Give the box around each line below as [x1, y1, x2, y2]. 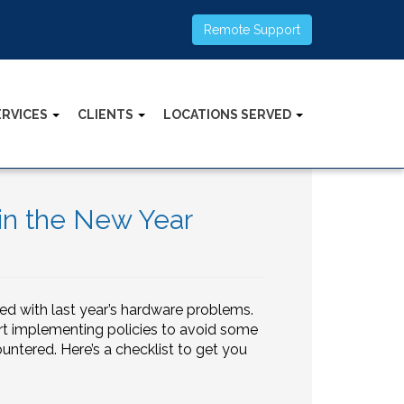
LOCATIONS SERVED [163, 106, 294, 122]
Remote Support [204, 23, 300, 37]
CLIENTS [78, 106, 136, 122]
